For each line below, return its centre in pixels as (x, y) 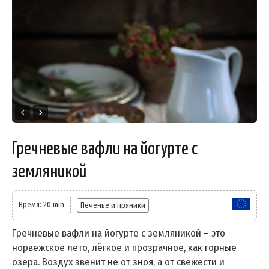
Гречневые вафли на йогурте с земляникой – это (119, 233)
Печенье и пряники (113, 205)
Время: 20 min (41, 204)
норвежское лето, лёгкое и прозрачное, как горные (124, 247)
